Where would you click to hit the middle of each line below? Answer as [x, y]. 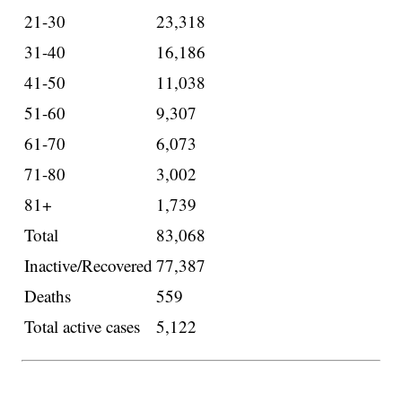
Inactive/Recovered [89, 266]
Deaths [48, 296]
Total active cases [83, 327]
